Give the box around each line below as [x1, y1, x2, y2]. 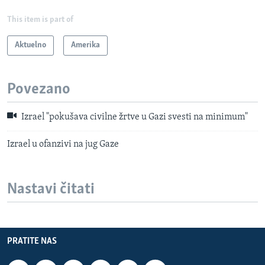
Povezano [7, 81, 70, 98]
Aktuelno [15, 40, 46, 50]
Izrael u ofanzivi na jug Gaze [7, 139, 119, 149]
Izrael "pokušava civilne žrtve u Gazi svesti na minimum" [20, 112, 248, 122]
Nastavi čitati [7, 181, 95, 198]
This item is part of [7, 15, 73, 24]
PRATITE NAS [7, 237, 57, 247]
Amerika [71, 40, 100, 50]
